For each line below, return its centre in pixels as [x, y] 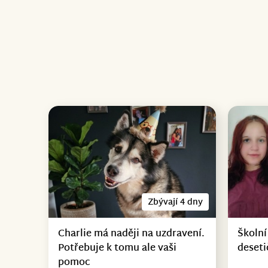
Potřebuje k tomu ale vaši [117, 248]
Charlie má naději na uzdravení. [131, 234]
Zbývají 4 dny [176, 202]
